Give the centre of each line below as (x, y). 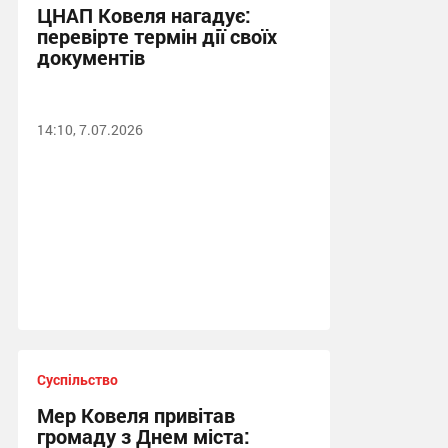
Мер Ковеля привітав (135, 415)
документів (90, 57)
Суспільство (77, 379)
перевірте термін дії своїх (156, 36)
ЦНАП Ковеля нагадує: (143, 15)
